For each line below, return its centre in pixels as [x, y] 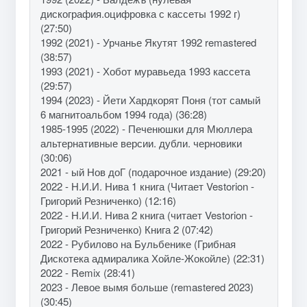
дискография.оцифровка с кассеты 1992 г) [140, 13]
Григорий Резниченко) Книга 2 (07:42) [126, 229]
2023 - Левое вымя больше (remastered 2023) [147, 286]
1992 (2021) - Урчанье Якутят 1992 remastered [148, 42]
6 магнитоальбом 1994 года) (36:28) [123, 114]
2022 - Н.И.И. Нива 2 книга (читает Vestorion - [146, 214]
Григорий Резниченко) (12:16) [108, 200]
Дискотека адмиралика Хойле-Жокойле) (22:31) [152, 258]
